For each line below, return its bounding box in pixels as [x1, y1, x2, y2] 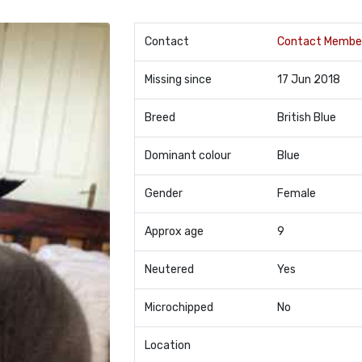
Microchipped [144, 301, 213, 314]
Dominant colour [144, 149, 231, 162]
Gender [144, 187, 183, 200]
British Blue [276, 111, 336, 124]
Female [276, 187, 316, 200]
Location [144, 339, 191, 352]
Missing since [144, 73, 212, 86]
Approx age [144, 225, 204, 238]
